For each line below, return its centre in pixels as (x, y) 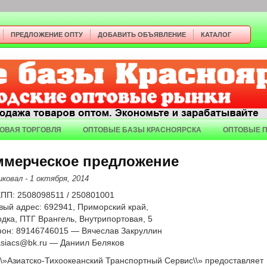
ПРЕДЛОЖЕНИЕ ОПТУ (47, 35)
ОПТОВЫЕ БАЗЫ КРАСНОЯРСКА (142, 129)
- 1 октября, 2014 (57, 178)
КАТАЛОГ (216, 35)
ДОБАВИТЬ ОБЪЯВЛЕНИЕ (142, 35)
